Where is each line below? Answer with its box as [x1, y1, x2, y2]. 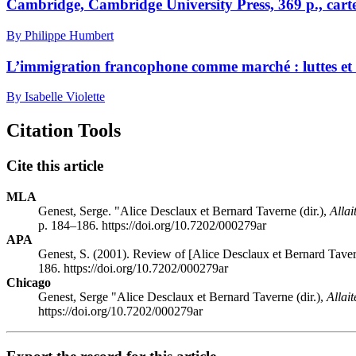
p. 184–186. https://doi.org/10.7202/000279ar [38, 218, 266, 232]
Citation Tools [6, 120, 121, 141]
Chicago [6, 275, 51, 289]
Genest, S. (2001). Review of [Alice [38, 246, 222, 261]
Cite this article [6, 157, 103, 175]
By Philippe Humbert [6, 28, 114, 42]
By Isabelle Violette [6, 90, 105, 104]
